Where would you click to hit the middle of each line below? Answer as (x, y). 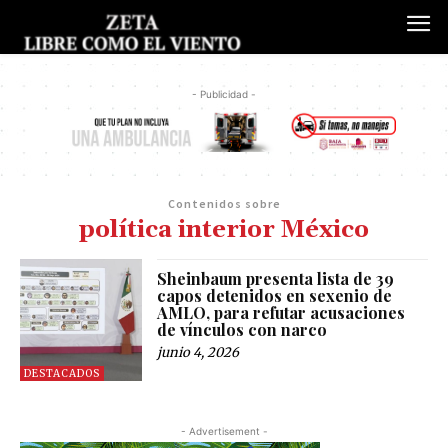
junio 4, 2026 (198, 352)
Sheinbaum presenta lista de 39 (276, 278)
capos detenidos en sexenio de (275, 295)
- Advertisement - (224, 431)
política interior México (224, 229)
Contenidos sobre (224, 203)
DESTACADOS (62, 374)
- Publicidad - (224, 94)
